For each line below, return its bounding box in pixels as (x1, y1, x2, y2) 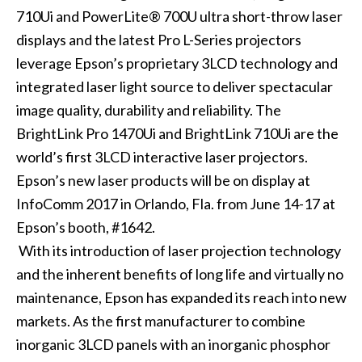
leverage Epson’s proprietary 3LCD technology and (15, 54, 338, 73)
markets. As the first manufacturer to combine (15, 312, 305, 330)
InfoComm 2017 (15, 195, 118, 213)
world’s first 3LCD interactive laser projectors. (15, 148, 308, 166)
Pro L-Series (157, 31, 233, 49)
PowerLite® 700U (81, 7, 197, 26)
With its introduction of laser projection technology (15, 242, 341, 260)
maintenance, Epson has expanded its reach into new (15, 288, 347, 307)
